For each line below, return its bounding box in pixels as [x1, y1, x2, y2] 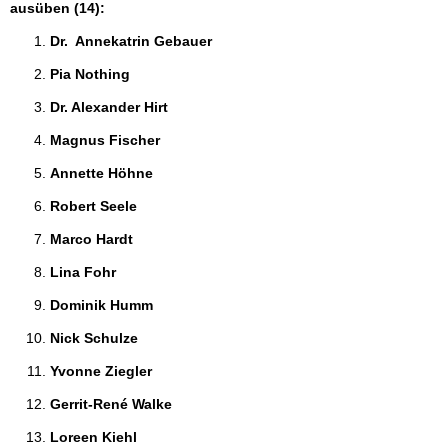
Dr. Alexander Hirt [50, 99, 172, 115]
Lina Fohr [50, 264, 120, 280]
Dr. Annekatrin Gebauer [50, 33, 216, 49]
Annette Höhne [50, 165, 157, 181]
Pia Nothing [50, 66, 134, 82]
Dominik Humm [50, 297, 157, 313]
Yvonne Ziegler [50, 363, 156, 379]
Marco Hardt [50, 231, 137, 247]
